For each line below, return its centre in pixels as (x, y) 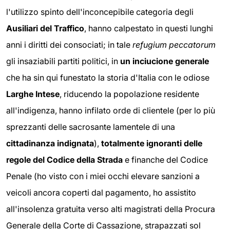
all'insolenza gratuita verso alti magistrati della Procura (111, 209)
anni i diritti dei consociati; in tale (69, 44)
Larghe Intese (33, 94)
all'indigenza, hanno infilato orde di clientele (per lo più (111, 110)
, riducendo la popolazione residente (129, 94)
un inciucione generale (165, 61)
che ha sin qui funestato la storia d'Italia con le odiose (108, 77)
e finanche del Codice (165, 159)
